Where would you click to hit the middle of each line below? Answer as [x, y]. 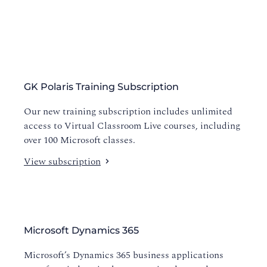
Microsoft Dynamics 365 [81, 230]
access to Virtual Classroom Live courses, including [132, 126]
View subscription [62, 162]
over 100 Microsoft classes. [80, 140]
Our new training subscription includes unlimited [128, 111]
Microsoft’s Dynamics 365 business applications [124, 255]
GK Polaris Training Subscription [101, 87]
